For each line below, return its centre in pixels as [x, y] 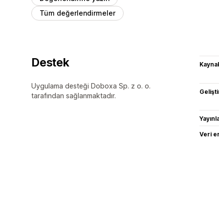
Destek [50, 62]
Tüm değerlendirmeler [77, 13]
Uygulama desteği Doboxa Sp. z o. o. [91, 86]
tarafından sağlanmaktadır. [74, 95]
